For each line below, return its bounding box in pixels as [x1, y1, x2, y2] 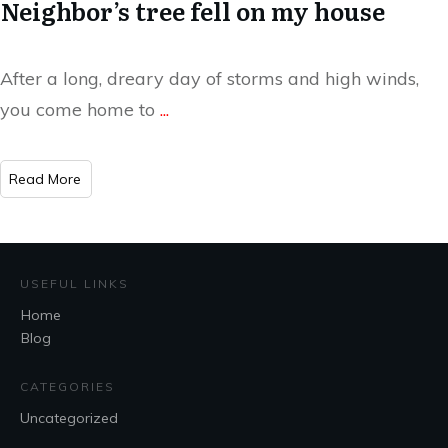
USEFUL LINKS [20, 276, 129, 292]
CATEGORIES [20, 379, 115, 395]
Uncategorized [20, 409, 118, 428]
